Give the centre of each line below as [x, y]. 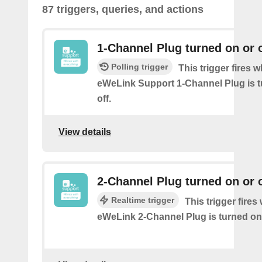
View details [85, 132]
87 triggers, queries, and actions [123, 9]
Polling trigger [139, 66]
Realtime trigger [143, 200]
